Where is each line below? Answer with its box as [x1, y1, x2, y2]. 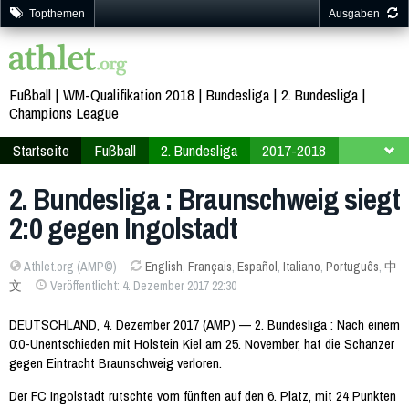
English [144, 258, 183, 275]
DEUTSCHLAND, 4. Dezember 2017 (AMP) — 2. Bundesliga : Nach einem [9, 314, 400, 334]
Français [187, 258, 232, 275]
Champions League [9, 102, 119, 124]
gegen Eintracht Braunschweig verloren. [9, 352, 222, 372]
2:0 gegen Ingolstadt [9, 207, 237, 248]
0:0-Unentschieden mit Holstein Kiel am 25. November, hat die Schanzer [9, 333, 394, 353]
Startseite [12, 139, 69, 161]
